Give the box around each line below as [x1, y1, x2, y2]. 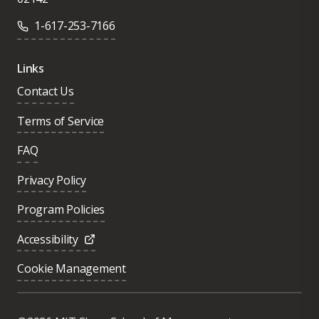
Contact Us [17, 83, 74, 100]
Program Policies [17, 202, 105, 218]
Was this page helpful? [14, 277, 129, 291]
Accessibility [17, 231, 78, 247]
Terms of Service [17, 113, 105, 129]
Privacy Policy [17, 172, 86, 188]
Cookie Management [17, 261, 126, 277]
